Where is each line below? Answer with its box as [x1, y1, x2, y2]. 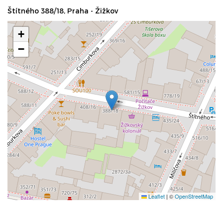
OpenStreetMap [175, 192, 213, 201]
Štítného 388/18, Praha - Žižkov [7, 6, 118, 15]
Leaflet [147, 192, 165, 201]
